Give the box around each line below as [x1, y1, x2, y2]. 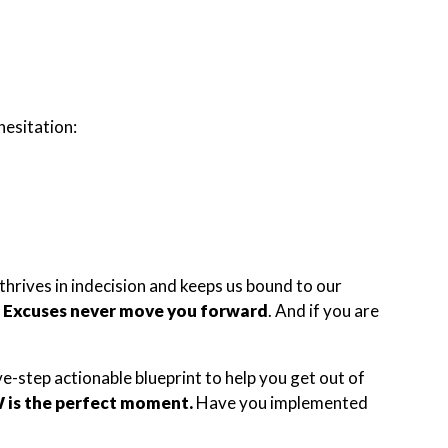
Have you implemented [196, 391, 368, 413]
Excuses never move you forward [3, 299, 268, 321]
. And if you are [268, 299, 379, 321]
